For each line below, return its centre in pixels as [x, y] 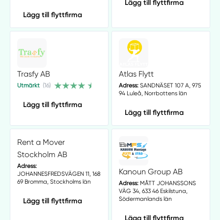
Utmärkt [28, 86]
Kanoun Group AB [151, 171]
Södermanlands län [145, 199]
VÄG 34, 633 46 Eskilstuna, [153, 191]
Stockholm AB [42, 154]
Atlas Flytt [136, 74]
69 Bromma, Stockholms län [54, 182]
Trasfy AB [33, 74]
